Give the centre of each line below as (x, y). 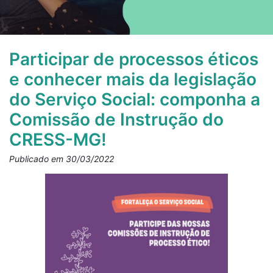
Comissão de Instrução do (116, 119)
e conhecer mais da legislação (133, 79)
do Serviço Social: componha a (135, 99)
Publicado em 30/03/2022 (62, 159)
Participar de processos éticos (134, 59)
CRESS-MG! (58, 140)
